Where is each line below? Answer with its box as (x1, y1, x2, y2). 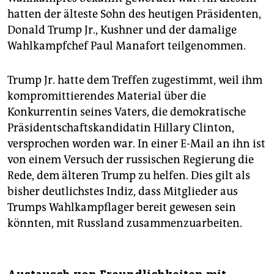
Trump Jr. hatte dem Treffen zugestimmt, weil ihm (7, 73, 262, 87)
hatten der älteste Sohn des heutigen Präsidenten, (7, 7, 261, 21)
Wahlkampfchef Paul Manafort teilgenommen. (7, 39, 246, 53)
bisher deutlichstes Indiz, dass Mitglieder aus (7, 184, 238, 198)
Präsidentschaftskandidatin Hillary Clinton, (7, 120, 234, 135)
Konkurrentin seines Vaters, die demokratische (7, 105, 246, 119)
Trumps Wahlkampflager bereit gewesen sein (7, 200, 236, 214)
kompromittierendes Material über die (7, 89, 206, 103)
